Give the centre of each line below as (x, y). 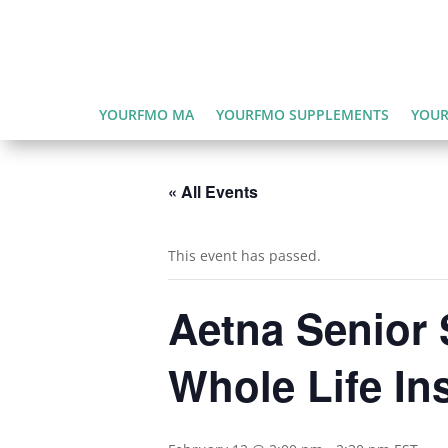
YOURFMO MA (146, 114)
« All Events (213, 191)
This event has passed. (244, 255)
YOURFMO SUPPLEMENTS (302, 114)
